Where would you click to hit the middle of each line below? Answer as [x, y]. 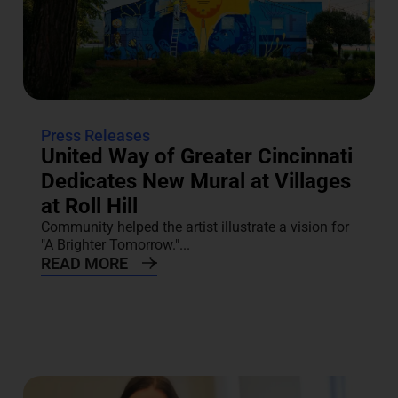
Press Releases [95, 136]
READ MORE [84, 264]
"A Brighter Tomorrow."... [115, 245]
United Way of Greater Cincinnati [196, 157]
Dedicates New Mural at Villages [195, 182]
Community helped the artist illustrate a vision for [195, 227]
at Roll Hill [89, 207]
